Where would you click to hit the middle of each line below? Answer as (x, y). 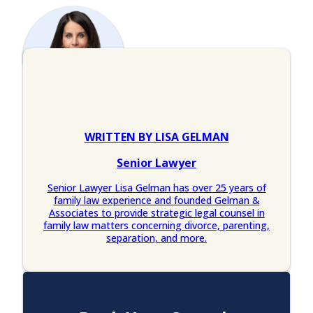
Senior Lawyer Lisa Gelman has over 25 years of (156, 188)
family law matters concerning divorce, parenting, (156, 226)
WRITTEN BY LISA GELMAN (156, 137)
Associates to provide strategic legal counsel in (156, 213)
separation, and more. (156, 238)
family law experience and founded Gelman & (156, 201)
